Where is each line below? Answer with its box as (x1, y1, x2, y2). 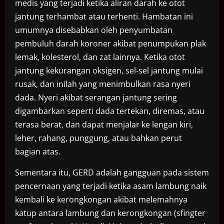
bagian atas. (15, 146, 60, 157)
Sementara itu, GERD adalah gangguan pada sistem (15, 167, 209, 178)
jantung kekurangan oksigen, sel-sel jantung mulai (15, 65, 203, 76)
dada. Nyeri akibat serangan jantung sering (15, 92, 177, 103)
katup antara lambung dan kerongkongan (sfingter (15, 207, 205, 219)
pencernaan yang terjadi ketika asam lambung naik (15, 180, 206, 192)
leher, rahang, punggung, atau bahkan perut (15, 132, 182, 144)
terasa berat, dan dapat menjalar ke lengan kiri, (15, 119, 193, 130)
